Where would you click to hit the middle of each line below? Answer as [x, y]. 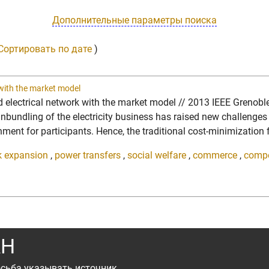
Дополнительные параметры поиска [134, 20]
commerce [215, 155]
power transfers [88, 155]
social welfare [157, 155]
